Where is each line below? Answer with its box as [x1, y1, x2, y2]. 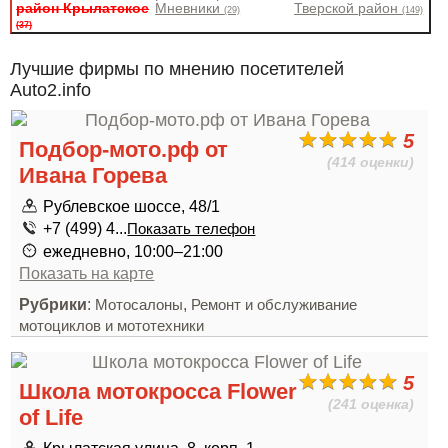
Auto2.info [10, 80, 91, 100]
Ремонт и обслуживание [191, 297, 358, 313]
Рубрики [19, 295, 88, 313]
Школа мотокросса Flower [19, 379, 298, 404]
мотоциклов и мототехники [19, 318, 205, 334]
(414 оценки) [327, 154, 415, 170]
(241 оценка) [328, 396, 415, 412]
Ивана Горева [19, 163, 168, 188]
